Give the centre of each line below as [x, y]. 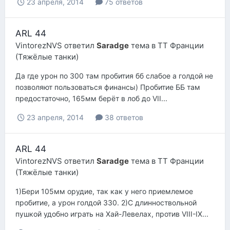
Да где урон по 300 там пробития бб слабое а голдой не [114, 76]
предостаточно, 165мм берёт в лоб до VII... [91, 99]
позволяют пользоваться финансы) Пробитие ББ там [108, 87]
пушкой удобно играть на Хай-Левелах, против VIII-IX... [112, 214]
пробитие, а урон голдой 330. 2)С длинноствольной [106, 203]
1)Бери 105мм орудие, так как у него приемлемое [104, 191]
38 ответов [123, 118]
